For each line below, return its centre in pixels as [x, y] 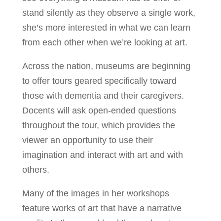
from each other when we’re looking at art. [105, 42]
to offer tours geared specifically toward [99, 81]
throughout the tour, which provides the [98, 125]
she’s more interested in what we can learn [106, 27]
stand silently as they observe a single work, [109, 13]
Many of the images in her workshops [95, 193]
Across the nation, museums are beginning [106, 66]
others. [36, 169]
